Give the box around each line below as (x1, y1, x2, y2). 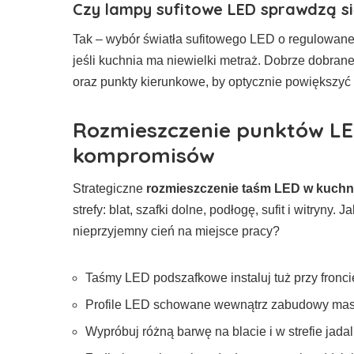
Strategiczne (73, 181, 146, 195)
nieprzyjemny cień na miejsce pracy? (73, 224, 280, 238)
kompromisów (73, 141, 215, 168)
